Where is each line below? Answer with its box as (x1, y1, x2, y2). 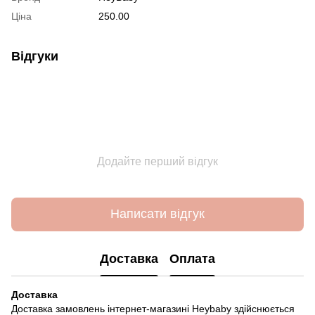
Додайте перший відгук (97, 155, 218, 167)
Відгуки (11, 49, 58, 63)
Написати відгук (110, 207, 205, 221)
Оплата (169, 252, 215, 266)
